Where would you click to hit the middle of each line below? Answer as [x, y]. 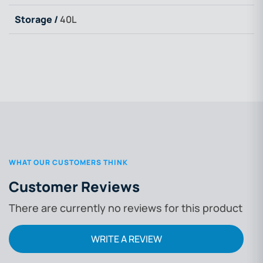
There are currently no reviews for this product [126, 208]
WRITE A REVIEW [126, 239]
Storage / [36, 19]
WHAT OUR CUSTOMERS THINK [68, 162]
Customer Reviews [74, 186]
